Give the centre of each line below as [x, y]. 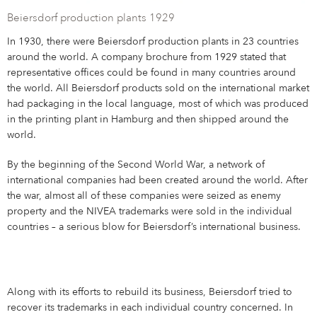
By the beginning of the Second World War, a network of [136, 165]
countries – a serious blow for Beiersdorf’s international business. [154, 227]
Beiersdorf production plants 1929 [91, 19]
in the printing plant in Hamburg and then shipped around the [148, 120]
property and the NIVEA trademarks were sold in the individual [150, 212]
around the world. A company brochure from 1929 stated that [147, 58]
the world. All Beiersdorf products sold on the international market [158, 89]
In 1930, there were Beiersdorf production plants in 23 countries [153, 42]
